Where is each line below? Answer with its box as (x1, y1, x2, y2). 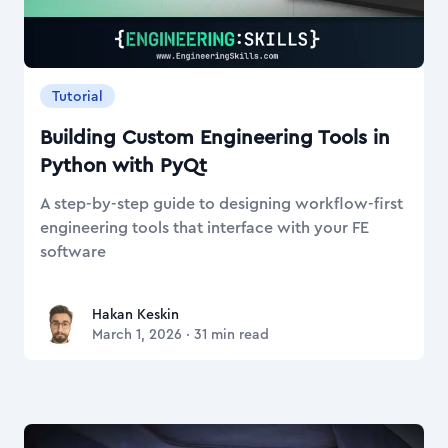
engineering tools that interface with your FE (40, 216, 369, 240)
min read (207, 324, 269, 345)
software (40, 240, 106, 264)
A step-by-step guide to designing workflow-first (40, 192, 403, 216)
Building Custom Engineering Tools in (40, 123, 390, 153)
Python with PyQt (40, 151, 207, 181)
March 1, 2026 (92, 324, 182, 345)
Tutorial (52, 86, 103, 107)
